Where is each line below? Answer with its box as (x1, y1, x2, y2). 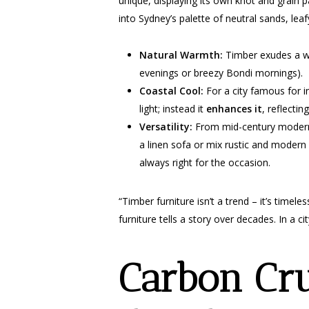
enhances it (206, 102, 262, 115)
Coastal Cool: (139, 84, 203, 97)
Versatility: (139, 120, 192, 133)
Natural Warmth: (139, 48, 223, 61)
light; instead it (139, 102, 206, 115)
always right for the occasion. (139, 156, 270, 169)
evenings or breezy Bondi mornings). (139, 66, 303, 79)
